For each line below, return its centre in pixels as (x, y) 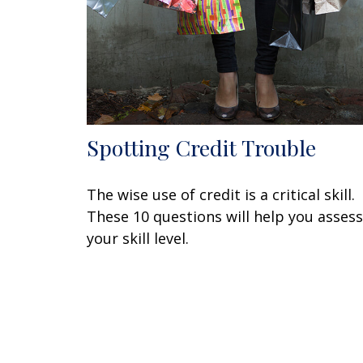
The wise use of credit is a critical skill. (221, 194)
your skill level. (138, 238)
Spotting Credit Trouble (201, 147)
